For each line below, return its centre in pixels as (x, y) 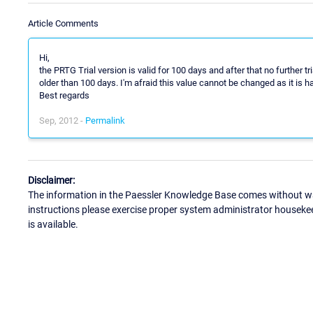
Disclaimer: (51, 181)
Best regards (64, 95)
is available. (53, 225)
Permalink (105, 120)
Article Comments (63, 23)
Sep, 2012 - (62, 120)
